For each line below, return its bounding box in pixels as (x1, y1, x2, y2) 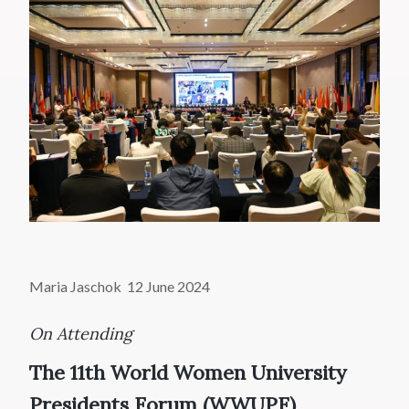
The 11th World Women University (29, 360, 348, 386)
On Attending (29, 323, 133, 345)
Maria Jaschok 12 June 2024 (29, 278, 211, 296)
